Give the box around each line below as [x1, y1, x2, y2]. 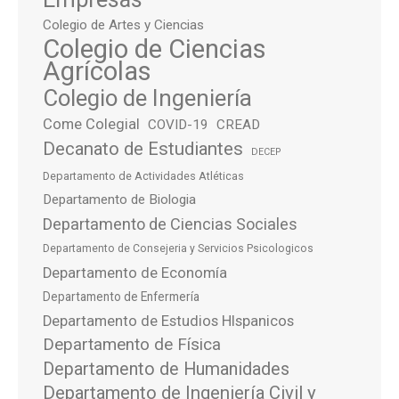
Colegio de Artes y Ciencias [43, 17, 204, 33]
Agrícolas [43, 56, 151, 86]
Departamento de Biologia [43, 191, 196, 208]
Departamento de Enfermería [43, 289, 199, 304]
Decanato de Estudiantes [43, 138, 243, 159]
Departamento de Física [43, 335, 221, 354]
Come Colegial [43, 116, 140, 133]
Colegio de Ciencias [43, 34, 266, 64]
